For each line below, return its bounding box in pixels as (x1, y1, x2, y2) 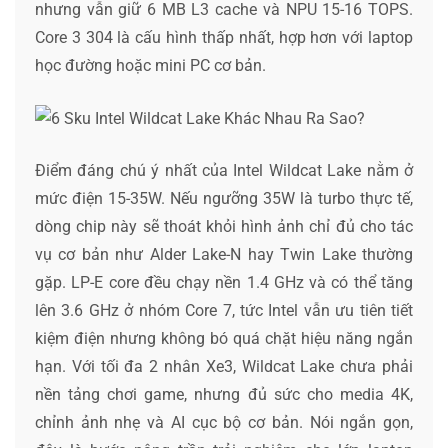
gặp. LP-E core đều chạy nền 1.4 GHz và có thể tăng (35, 273, 413, 293)
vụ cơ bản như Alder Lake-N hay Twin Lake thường (35, 245, 413, 265)
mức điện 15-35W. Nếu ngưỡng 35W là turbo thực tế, (35, 189, 413, 209)
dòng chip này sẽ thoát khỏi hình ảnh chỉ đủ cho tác (35, 217, 413, 237)
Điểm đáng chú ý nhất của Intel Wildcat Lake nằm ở (35, 161, 413, 181)
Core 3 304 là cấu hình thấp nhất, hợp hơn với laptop (35, 28, 413, 48)
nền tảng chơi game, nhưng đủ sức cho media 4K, (35, 385, 413, 405)
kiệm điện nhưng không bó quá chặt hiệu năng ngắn (35, 329, 413, 349)
